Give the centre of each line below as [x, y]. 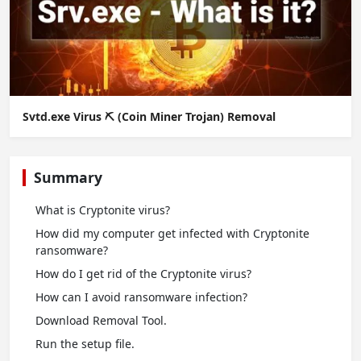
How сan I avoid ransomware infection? [141, 297]
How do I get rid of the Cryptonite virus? [143, 274]
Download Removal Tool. [101, 321]
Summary [68, 178]
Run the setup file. [85, 344]
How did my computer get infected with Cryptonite [172, 234]
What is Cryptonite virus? [103, 210]
